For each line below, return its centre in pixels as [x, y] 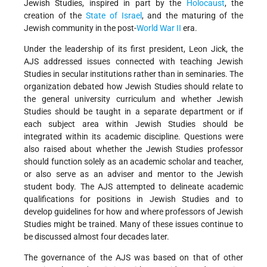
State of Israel [114, 16]
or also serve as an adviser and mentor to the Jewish [133, 174]
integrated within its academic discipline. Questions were [133, 137]
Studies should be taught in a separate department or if [133, 112]
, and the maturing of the [193, 16]
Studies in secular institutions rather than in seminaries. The [133, 74]
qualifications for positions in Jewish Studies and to [133, 199]
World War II [159, 28]
